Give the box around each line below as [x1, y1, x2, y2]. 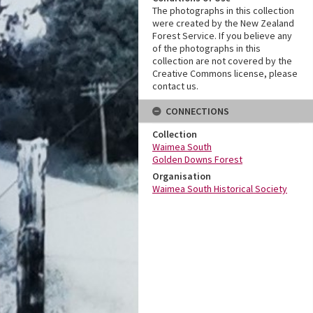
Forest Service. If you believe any [152, 29, 292, 42]
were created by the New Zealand [152, 17, 294, 29]
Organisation [152, 170, 211, 182]
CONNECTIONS [166, 105, 229, 117]
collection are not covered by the [152, 54, 292, 67]
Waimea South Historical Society [152, 182, 287, 195]
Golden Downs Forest [152, 153, 242, 166]
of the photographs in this [152, 42, 261, 54]
